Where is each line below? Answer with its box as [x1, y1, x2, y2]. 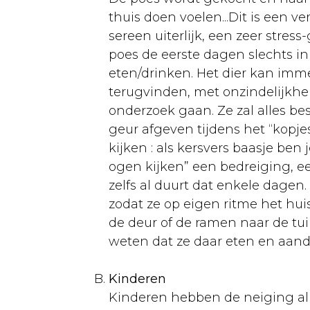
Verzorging [69, 197, 138, 212]
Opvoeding [69, 3, 140, 19]
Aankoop [69, 142, 126, 157]
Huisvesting [69, 170, 144, 185]
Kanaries [42, 114, 97, 129]
